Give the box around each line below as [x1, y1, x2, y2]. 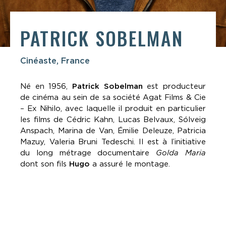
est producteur [147, 81, 206, 91]
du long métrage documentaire [20, 148, 156, 157]
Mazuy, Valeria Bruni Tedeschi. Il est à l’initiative [20, 137, 206, 146]
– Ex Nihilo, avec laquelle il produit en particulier [20, 103, 206, 113]
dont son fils [20, 159, 69, 168]
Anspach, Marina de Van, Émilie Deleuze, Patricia [20, 126, 206, 135]
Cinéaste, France [20, 55, 90, 66]
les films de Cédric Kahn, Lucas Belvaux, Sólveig [20, 115, 206, 124]
